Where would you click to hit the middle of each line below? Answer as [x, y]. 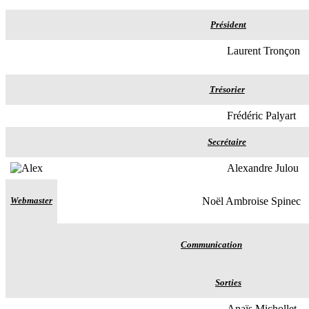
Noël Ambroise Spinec [251, 201]
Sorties [228, 283]
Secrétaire [227, 142]
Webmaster [31, 201]
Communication [211, 245]
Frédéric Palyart [261, 116]
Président [228, 25]
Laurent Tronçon [263, 51]
